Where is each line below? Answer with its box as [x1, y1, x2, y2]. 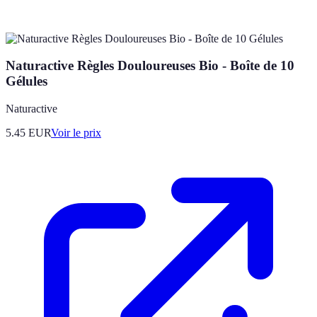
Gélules [6, 74, 47, 89]
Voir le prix [51, 127, 101, 139]
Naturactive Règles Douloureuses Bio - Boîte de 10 [6, 58, 294, 74]
